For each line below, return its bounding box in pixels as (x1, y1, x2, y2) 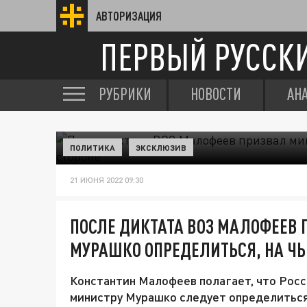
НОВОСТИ (191, 84, 241, 103)
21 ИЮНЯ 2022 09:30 (70, 175, 143, 185)
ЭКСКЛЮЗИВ (136, 143, 186, 152)
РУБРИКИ (99, 84, 151, 103)
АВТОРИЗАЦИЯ (96, 9, 162, 23)
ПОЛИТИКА (70, 143, 115, 152)
